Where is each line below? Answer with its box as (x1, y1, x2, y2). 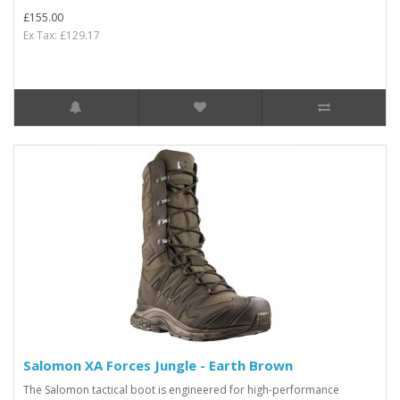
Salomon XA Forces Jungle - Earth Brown (23, 356, 293, 374)
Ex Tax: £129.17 (23, 28, 100, 43)
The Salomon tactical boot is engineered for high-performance (23, 382, 339, 397)
